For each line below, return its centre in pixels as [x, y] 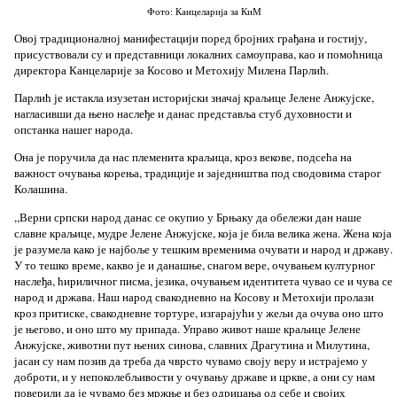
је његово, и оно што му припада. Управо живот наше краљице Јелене [187, 328]
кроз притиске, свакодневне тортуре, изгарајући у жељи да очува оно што [198, 312]
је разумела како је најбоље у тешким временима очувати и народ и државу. [203, 249]
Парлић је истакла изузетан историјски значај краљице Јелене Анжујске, [194, 97]
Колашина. [40, 189]
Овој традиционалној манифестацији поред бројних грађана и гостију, [190, 38]
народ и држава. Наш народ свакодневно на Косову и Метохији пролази [194, 296]
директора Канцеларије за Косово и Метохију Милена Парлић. [171, 70]
